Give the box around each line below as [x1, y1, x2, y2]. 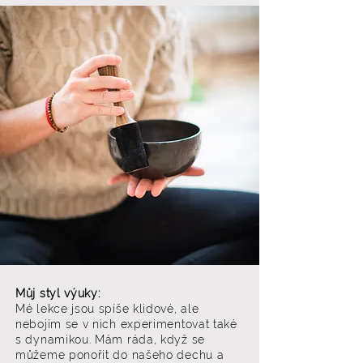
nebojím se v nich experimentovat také [15, 318, 237, 331]
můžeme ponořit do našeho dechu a [15, 348, 224, 361]
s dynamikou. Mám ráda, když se [15, 333, 205, 346]
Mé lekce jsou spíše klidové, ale [15, 302, 199, 315]
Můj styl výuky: [15, 287, 100, 300]
